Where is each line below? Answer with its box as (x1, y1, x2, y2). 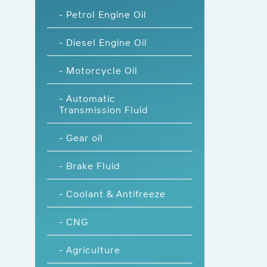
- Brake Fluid (59, 159, 120, 172)
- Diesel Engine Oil (59, 36, 147, 48)
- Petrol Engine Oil (59, 8, 147, 20)
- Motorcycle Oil (59, 64, 138, 76)
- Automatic (59, 92, 116, 104)
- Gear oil (59, 131, 103, 144)
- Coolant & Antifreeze (59, 187, 166, 200)
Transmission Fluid (59, 103, 148, 116)
